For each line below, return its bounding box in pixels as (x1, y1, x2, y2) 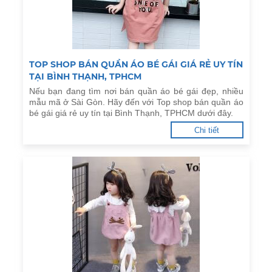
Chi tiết (194, 126, 219, 135)
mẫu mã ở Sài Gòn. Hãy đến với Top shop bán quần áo (29, 97, 243, 107)
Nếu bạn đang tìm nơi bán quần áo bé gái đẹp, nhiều (29, 86, 243, 96)
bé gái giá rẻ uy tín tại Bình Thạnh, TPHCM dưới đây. (29, 108, 233, 118)
